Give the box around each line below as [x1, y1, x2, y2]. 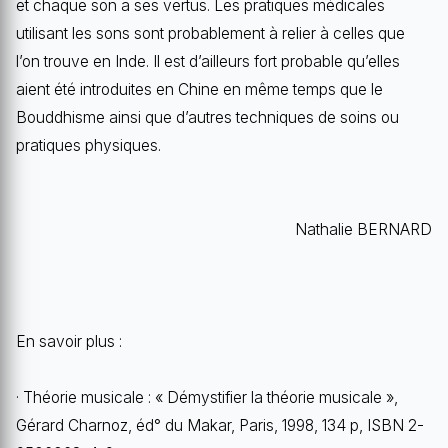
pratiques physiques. [16, 135, 161, 155]
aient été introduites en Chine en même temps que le [16, 79, 383, 99]
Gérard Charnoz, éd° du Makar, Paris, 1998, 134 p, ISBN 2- [16, 415, 424, 435]
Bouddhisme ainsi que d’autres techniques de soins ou [16, 107, 399, 127]
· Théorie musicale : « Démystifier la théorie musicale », [16, 387, 398, 407]
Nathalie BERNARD [295, 219, 432, 239]
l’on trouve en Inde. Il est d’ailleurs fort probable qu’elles [16, 51, 400, 71]
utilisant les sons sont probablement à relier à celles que [16, 23, 405, 43]
